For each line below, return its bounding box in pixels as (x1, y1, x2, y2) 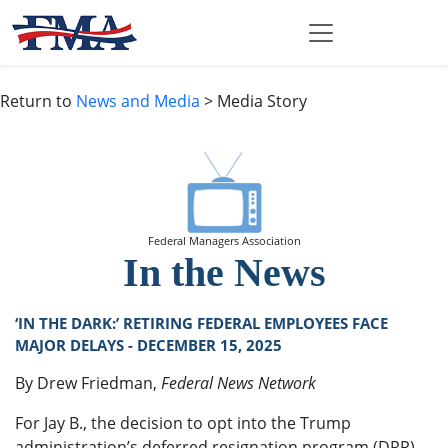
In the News (122, 250, 326, 296)
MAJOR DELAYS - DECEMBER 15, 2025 (15, 335, 282, 356)
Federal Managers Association (147, 234, 301, 249)
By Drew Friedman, (15, 372, 161, 395)
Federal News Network (161, 372, 316, 395)
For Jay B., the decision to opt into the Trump (15, 412, 351, 435)
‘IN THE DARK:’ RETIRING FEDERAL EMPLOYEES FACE (15, 313, 388, 334)
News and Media (76, 90, 200, 113)
